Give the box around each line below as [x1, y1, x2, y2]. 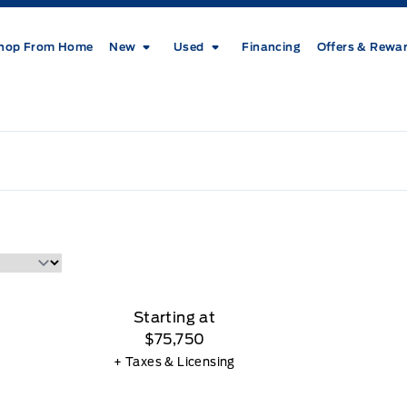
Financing [242, 39, 301, 54]
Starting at [133, 308, 216, 326]
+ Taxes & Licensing [114, 354, 235, 369]
